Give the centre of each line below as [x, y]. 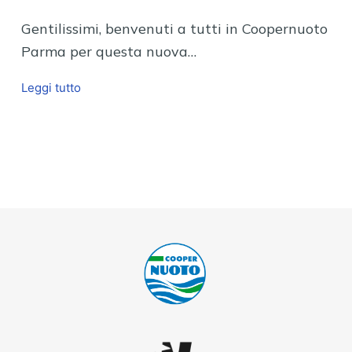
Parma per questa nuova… [108, 51]
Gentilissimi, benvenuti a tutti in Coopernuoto [174, 28]
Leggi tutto [51, 87]
